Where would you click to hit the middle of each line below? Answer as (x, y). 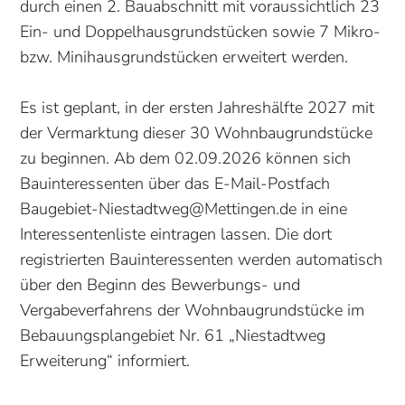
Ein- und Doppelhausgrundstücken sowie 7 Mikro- (201, 32)
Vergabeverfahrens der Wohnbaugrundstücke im (193, 311)
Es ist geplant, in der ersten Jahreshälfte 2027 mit (198, 108)
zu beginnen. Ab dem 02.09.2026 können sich (186, 159)
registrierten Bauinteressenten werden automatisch (202, 260)
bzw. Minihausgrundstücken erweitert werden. (184, 57)
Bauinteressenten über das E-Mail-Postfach (175, 184)
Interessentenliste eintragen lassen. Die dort (176, 235)
